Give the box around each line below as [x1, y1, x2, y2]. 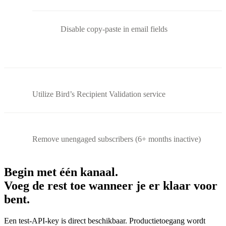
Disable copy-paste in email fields [61, 24, 167, 33]
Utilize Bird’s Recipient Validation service [32, 89, 165, 98]
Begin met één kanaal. [4, 165, 118, 179]
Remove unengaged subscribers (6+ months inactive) [32, 134, 201, 143]
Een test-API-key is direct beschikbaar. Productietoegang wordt [4, 216, 205, 225]
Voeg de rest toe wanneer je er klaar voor [4, 179, 217, 192]
